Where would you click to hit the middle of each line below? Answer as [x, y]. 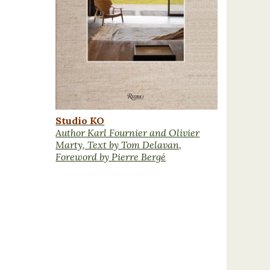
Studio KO [80, 121]
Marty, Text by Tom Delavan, [119, 145]
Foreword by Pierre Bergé [111, 157]
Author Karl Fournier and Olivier [128, 133]
